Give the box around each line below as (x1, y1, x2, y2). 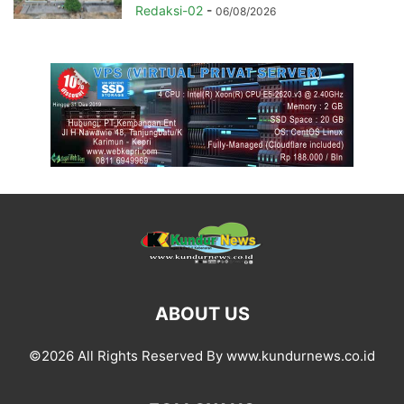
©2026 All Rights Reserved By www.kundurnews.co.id (29, 346, 375, 364)
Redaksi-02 (135, 3, 203, 19)
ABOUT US (154, 302, 250, 325)
